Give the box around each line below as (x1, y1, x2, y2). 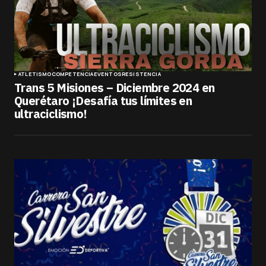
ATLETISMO (18, 69, 52, 78)
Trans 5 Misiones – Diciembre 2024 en (14, 79, 215, 96)
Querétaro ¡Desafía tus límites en (14, 92, 192, 109)
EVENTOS (93, 69, 122, 78)
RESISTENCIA (121, 69, 161, 78)
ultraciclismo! (14, 105, 87, 122)
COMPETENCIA (51, 69, 94, 78)
